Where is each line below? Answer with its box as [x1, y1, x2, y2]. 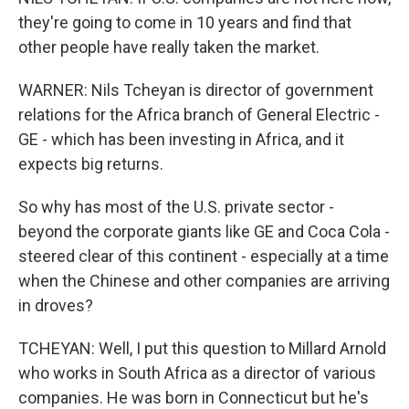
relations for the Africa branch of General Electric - [18, 105, 380, 124]
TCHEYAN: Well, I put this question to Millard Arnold [18, 339, 386, 358]
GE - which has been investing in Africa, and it [18, 130, 344, 149]
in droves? [18, 296, 93, 315]
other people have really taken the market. [18, 37, 320, 57]
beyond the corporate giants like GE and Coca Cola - [18, 222, 390, 241]
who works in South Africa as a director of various [18, 363, 376, 383]
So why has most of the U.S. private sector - [18, 197, 334, 216]
